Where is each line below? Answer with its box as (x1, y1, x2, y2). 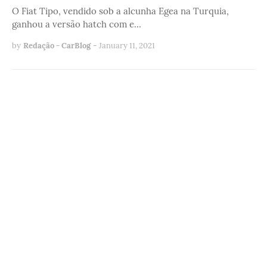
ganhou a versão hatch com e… (12, 18, 141, 30)
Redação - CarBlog (23, 41, 91, 51)
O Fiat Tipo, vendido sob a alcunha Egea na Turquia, (12, 5, 229, 17)
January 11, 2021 (99, 41, 155, 51)
